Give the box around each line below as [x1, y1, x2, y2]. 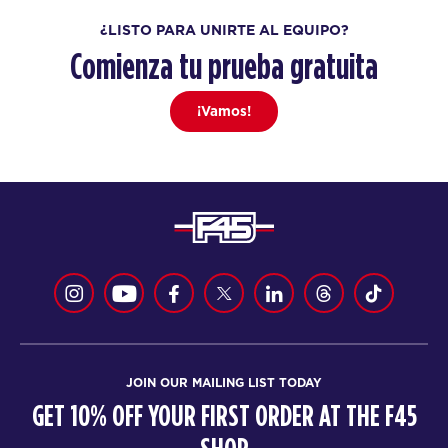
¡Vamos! [197, 102, 251, 121]
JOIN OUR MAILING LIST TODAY [126, 373, 322, 391]
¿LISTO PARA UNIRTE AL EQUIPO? [99, 19, 349, 40]
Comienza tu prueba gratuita [70, 49, 378, 86]
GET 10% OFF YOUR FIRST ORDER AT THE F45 [31, 401, 417, 432]
